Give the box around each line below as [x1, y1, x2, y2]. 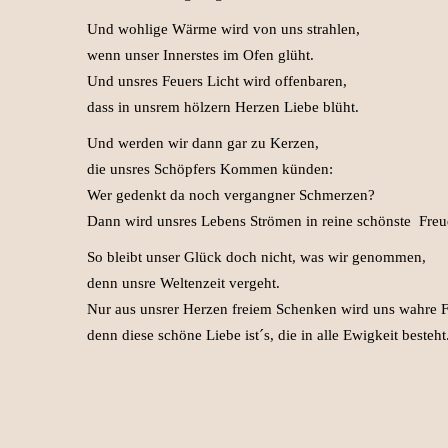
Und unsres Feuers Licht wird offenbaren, [87, 73, 347, 89]
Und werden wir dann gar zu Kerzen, [87, 135, 319, 151]
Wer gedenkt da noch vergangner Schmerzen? [87, 187, 375, 203]
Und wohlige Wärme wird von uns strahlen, [87, 21, 360, 37]
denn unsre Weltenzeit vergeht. [87, 275, 280, 291]
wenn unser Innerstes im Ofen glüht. [87, 47, 314, 63]
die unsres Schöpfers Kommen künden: [87, 161, 333, 177]
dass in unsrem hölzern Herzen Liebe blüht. [87, 99, 359, 115]
